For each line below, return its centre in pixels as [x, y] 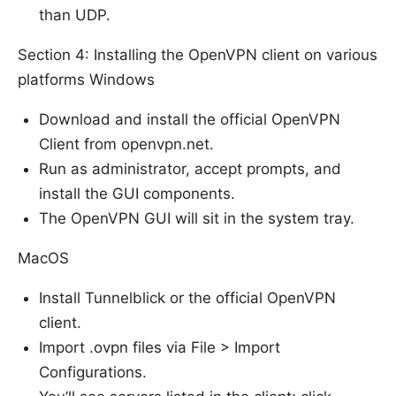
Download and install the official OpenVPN [190, 120]
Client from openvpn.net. [126, 145]
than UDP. [75, 15]
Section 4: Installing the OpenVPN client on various [198, 55]
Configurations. [93, 373]
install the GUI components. [137, 194]
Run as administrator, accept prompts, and [190, 169]
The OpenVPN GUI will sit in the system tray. [197, 219]
